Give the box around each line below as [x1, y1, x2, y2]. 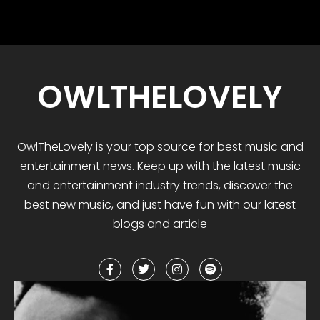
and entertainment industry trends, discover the [27, 176, 293, 194]
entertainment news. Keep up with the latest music [19, 157, 301, 174]
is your [92, 138, 131, 155]
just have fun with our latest [139, 196, 296, 213]
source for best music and [154, 138, 304, 155]
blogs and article [113, 215, 207, 232]
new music [52, 196, 111, 213]
